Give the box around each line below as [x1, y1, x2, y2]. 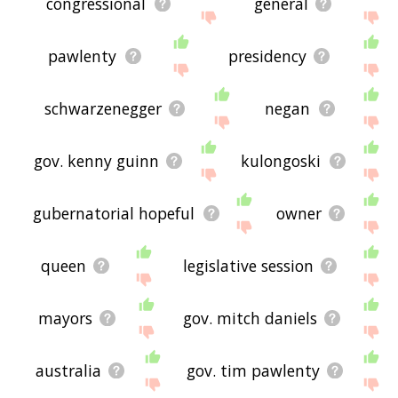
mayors [37, 307, 92, 330]
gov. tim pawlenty [186, 360, 320, 382]
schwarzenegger [44, 97, 162, 119]
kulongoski [241, 149, 322, 171]
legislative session [183, 254, 314, 276]
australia [35, 360, 101, 382]
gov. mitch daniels [182, 307, 317, 330]
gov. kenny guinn [33, 149, 159, 171]
